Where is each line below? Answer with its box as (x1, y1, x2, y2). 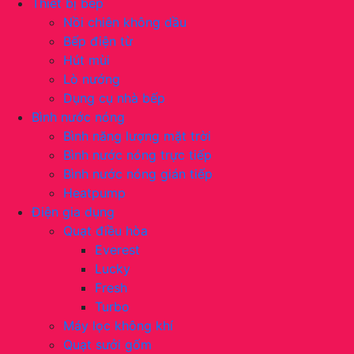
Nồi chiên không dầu (63, 13, 186, 30)
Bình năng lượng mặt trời (63, 127, 211, 144)
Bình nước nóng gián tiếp (63, 165, 213, 182)
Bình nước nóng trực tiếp (63, 146, 212, 163)
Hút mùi (63, 51, 110, 68)
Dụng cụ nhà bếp (63, 89, 165, 106)
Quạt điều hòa (63, 222, 148, 239)
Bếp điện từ (63, 32, 133, 49)
